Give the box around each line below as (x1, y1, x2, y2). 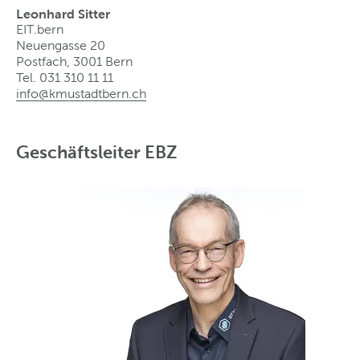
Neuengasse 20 (16, 38, 105, 52)
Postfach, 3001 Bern (16, 54, 133, 68)
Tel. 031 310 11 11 (16, 70, 113, 84)
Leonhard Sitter (16, 6, 110, 21)
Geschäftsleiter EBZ (16, 141, 178, 162)
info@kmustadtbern (16, 86, 129, 100)
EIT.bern (16, 22, 63, 36)
